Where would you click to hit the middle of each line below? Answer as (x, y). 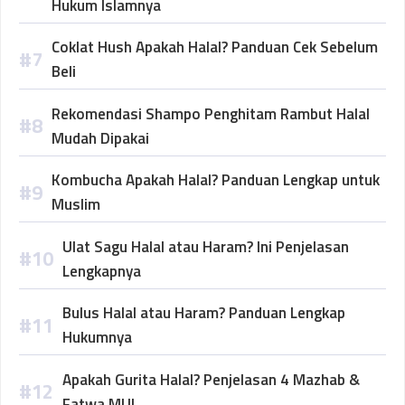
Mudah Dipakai (100, 138)
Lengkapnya (102, 271)
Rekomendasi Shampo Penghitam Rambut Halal (211, 113)
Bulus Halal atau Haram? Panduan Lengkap (204, 313)
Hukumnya (97, 338)
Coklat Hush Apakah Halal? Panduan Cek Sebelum (215, 47)
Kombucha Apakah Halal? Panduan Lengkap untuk (216, 180)
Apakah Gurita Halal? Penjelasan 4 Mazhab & (211, 379)
